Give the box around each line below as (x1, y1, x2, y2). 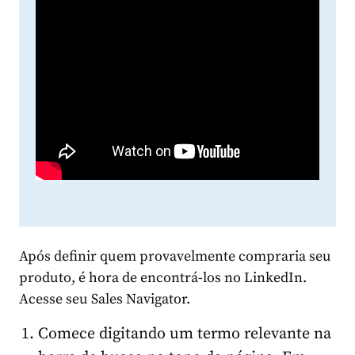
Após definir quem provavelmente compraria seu (19, 246, 331, 265)
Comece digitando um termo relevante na (38, 323, 331, 344)
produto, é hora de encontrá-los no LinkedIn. (19, 268, 307, 287)
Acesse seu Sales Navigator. (19, 289, 190, 308)
